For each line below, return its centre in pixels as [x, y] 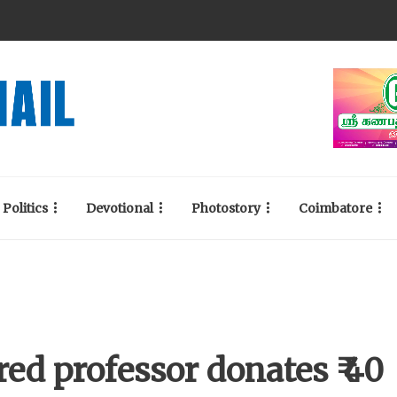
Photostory [226, 208]
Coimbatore [335, 208]
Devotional [120, 208]
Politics [25, 208]
